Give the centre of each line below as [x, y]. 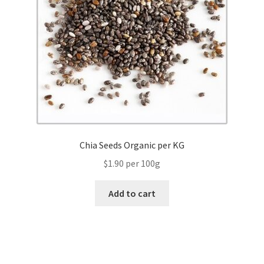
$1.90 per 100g [132, 163]
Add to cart [132, 193]
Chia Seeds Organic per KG [132, 145]
